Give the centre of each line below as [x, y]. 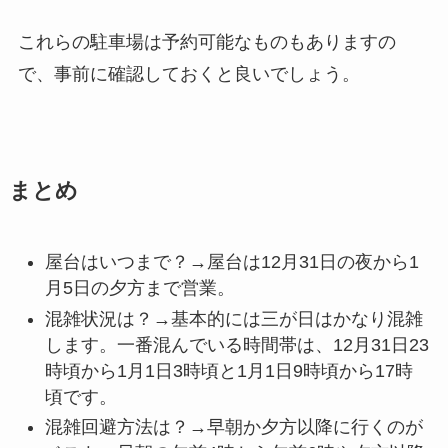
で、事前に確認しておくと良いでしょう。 [188, 74]
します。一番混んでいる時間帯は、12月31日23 [236, 344]
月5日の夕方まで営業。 [139, 288]
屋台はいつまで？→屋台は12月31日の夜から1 [231, 262]
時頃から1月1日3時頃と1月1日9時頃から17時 [228, 370]
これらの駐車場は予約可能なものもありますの [206, 42]
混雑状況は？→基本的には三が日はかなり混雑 [233, 318]
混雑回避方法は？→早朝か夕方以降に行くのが [233, 427]
